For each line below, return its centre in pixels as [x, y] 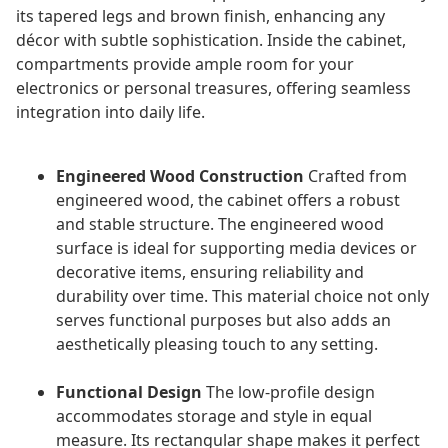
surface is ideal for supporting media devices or [236, 248]
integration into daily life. [110, 112]
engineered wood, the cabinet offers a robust [228, 200]
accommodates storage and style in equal [214, 416]
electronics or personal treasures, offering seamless [213, 88]
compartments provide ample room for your [185, 64]
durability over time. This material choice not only [242, 296]
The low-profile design [288, 392]
